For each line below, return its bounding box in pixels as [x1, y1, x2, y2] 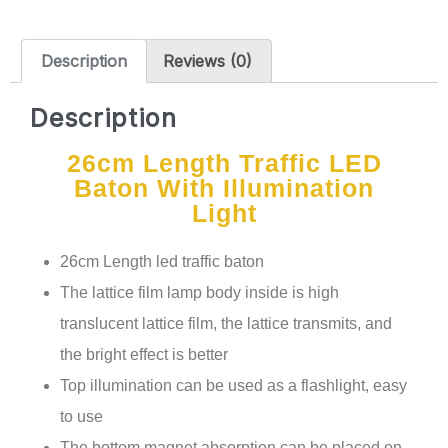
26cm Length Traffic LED [66, 148, 382, 177]
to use [60, 407, 103, 425]
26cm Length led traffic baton [60, 252, 264, 270]
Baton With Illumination [74, 173, 374, 202]
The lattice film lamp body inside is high [60, 283, 339, 301]
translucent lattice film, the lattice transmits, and [60, 314, 392, 332]
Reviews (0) [162, 50, 252, 71]
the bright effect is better [60, 345, 228, 363]
